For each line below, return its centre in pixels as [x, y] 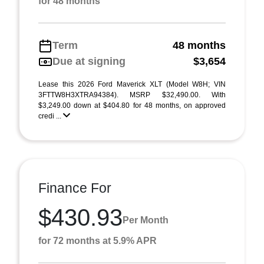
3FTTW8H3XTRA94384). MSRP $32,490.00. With [132, 95]
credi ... [51, 116]
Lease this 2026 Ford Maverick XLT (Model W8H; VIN [132, 84]
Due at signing [89, 61]
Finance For [75, 188]
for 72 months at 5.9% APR [98, 241]
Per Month [146, 220]
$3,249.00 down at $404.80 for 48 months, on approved [132, 105]
